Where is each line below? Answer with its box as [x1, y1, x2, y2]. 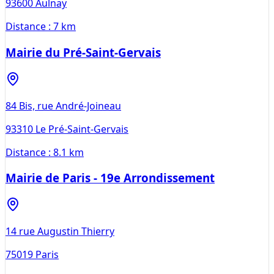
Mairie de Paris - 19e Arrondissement [6, 170, 215, 186]
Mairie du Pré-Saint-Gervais [6, 44, 161, 60]
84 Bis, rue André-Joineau [6, 98, 121, 113]
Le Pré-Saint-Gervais [35, 122, 128, 136]
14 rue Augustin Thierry [6, 224, 114, 239]
